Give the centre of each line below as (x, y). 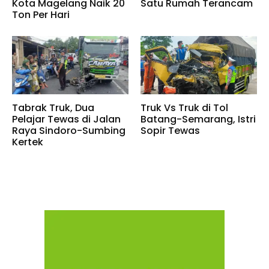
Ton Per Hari (41, 14)
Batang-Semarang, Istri (198, 119)
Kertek (28, 142)
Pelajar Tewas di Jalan (66, 119)
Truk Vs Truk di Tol (184, 107)
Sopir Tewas (170, 130)
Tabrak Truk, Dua (53, 107)
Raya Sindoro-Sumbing (69, 130)
